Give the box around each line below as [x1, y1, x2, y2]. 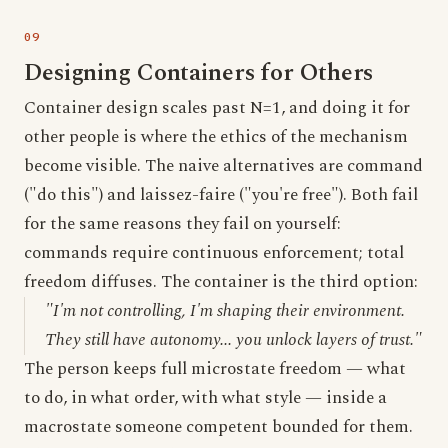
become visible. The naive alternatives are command [24, 153, 423, 179]
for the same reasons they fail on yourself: [24, 211, 341, 237]
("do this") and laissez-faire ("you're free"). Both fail [24, 182, 418, 208]
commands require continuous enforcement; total [24, 240, 404, 266]
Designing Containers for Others [24, 55, 374, 91]
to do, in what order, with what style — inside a [24, 385, 387, 411]
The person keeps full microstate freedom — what [24, 356, 406, 382]
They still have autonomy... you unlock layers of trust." [45, 327, 422, 353]
